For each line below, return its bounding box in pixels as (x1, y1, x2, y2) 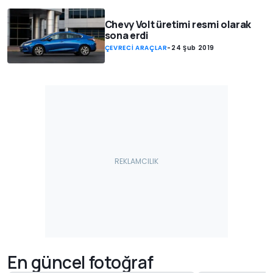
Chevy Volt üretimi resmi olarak (104, 17, 251, 31)
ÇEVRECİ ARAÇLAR (104, 43, 168, 52)
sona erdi (104, 28, 149, 42)
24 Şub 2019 (171, 43, 215, 52)
